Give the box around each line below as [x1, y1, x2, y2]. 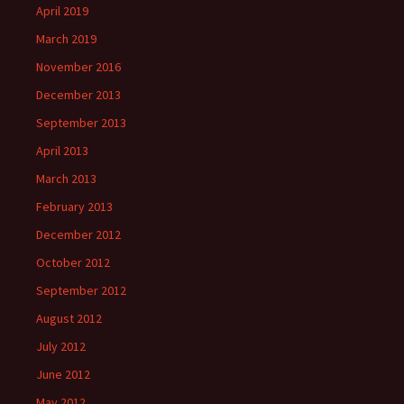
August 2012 [36, 310, 102, 326]
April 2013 [36, 142, 88, 159]
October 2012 [36, 254, 110, 271]
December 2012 [36, 226, 121, 243]
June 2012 [36, 366, 90, 382]
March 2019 [36, 31, 96, 47]
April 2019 [36, 3, 88, 19]
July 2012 [36, 338, 86, 354]
